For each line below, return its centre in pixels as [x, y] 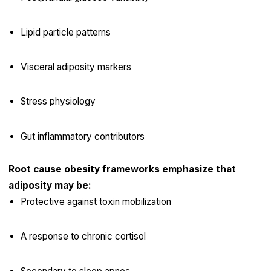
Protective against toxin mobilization [96, 201]
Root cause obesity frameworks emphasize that [122, 169]
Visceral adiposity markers [76, 67]
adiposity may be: [50, 185]
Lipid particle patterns [65, 32]
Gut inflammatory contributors [82, 136]
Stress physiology [58, 102]
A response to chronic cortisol [83, 237]
